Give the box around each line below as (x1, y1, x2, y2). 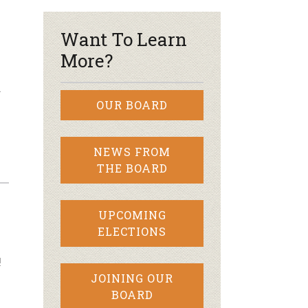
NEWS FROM (93, 144, 170, 159)
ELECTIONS (98, 224, 166, 239)
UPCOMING (98, 208, 166, 222)
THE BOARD (96, 161, 168, 175)
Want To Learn (60, 27, 187, 51)
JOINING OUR (91, 271, 173, 285)
